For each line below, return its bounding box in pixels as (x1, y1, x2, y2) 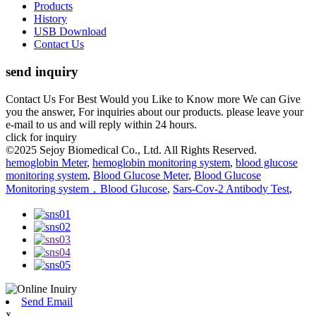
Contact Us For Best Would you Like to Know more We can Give (6, 92, 300, 105)
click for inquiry (6, 130, 77, 143)
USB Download (34, 25, 107, 38)
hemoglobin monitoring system (92, 156, 230, 169)
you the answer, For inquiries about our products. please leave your (6, 105, 303, 118)
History (34, 13, 67, 25)
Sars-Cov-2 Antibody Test (173, 182, 289, 195)
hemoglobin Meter (6, 156, 87, 169)
